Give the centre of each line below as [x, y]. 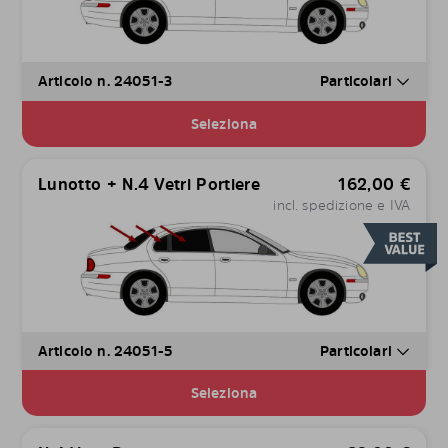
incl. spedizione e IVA [341, 204]
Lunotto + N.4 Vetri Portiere [149, 183]
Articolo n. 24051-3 [105, 81]
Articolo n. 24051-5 [105, 350]
